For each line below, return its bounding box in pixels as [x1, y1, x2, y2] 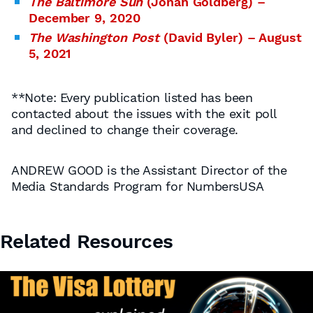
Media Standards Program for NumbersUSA [11, 179, 264, 194]
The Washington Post [29, 30, 163, 45]
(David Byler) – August [163, 30, 302, 45]
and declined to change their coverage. [11, 122, 238, 137]
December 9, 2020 [29, 10, 140, 25]
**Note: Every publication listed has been [11, 90, 253, 105]
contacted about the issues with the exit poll [11, 106, 277, 121]
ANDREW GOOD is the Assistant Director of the [11, 163, 287, 177]
